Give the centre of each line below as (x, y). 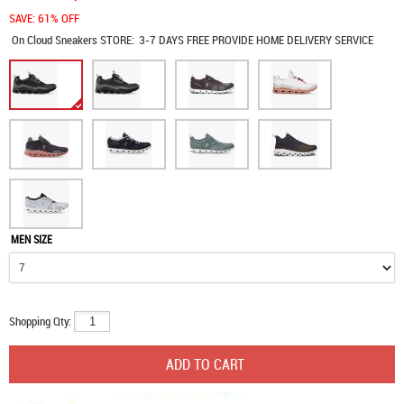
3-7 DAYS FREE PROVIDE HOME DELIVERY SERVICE (255, 40)
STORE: (117, 40)
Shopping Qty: (41, 321)
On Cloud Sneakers (55, 40)
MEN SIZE (32, 239)
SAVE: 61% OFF (44, 18)
